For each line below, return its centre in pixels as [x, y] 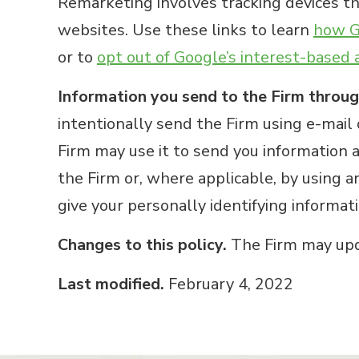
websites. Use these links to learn [186, 30]
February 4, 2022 [229, 284]
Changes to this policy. [142, 245]
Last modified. [111, 284]
